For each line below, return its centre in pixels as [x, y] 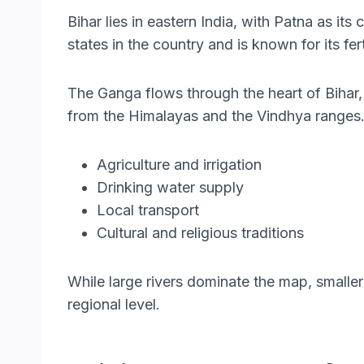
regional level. [114, 305]
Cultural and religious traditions [200, 233]
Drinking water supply [170, 188]
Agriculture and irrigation [179, 165]
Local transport [148, 210]
